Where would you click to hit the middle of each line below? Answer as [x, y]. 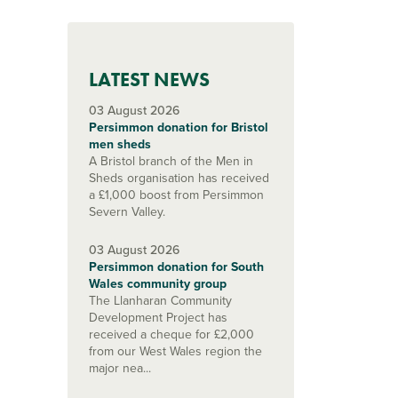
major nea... [120, 368]
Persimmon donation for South [176, 267]
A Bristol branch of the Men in [171, 161]
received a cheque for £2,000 [171, 334]
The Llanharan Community [160, 301]
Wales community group [158, 284]
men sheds [120, 144]
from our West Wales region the [175, 351]
